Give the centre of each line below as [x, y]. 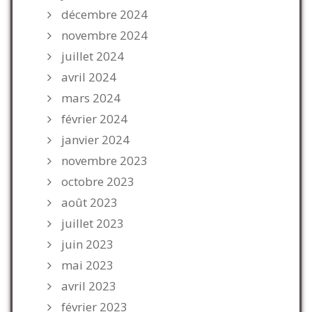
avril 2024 [89, 77]
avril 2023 [89, 286]
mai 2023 [87, 265]
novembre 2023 [104, 161]
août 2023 [89, 202]
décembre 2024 [104, 14]
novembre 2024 [104, 35]
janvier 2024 [95, 140]
